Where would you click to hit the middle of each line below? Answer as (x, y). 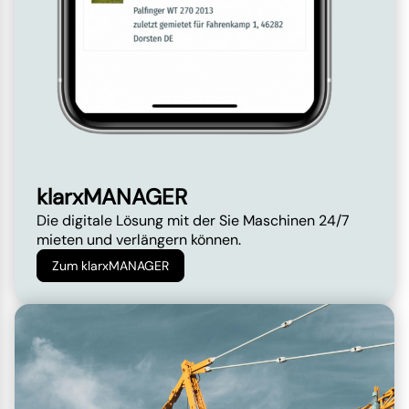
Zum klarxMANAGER (110, 265)
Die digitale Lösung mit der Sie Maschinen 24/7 (193, 220)
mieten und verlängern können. (139, 239)
